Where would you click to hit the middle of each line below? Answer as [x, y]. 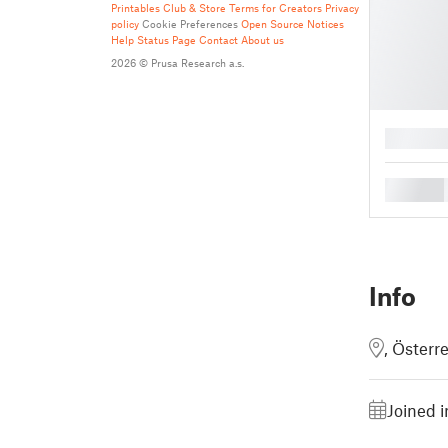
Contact [218, 39]
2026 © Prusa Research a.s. [177, 62]
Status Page [166, 39]
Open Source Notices [292, 23]
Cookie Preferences [190, 23]
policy [125, 23]
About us [262, 39]
